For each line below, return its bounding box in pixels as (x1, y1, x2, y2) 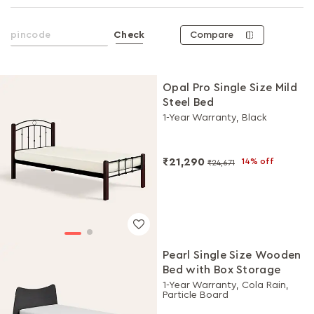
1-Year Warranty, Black (163, 113, 267, 123)
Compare (190, 29, 234, 40)
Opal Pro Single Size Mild (163, 82, 297, 93)
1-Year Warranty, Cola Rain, (163, 280, 289, 290)
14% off (242, 157, 274, 165)
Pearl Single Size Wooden (163, 249, 301, 261)
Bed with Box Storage (163, 264, 281, 275)
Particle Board (163, 289, 228, 300)
